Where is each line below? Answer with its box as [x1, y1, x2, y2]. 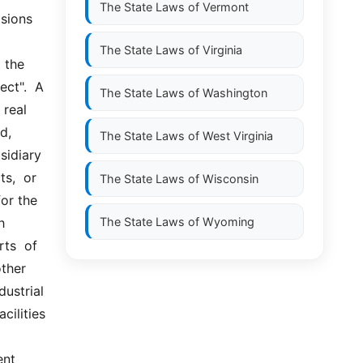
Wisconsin [203, 172, 258, 186]
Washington [203, 86, 267, 100]
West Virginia [203, 129, 273, 143]
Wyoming [203, 215, 254, 228]
